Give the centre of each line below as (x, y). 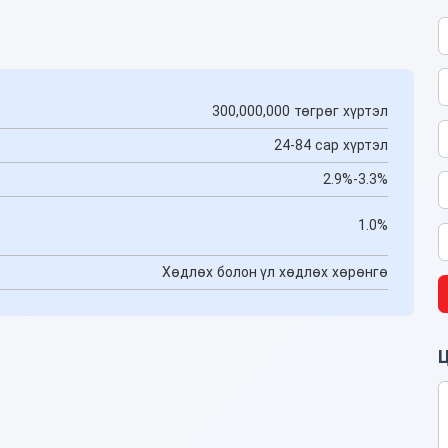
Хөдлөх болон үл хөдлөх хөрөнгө (274, 271)
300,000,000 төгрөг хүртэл (300, 110)
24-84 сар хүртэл (331, 144)
